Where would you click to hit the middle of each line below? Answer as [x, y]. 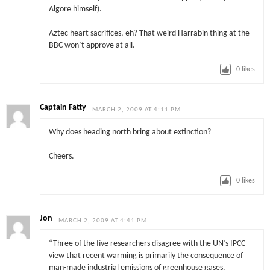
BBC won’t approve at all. [92, 45]
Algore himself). [75, 9]
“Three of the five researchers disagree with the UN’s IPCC [147, 243]
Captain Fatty [63, 107]
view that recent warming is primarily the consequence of [146, 256]
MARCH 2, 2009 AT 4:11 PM [137, 110]
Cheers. [61, 157]
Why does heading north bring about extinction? [130, 133]
